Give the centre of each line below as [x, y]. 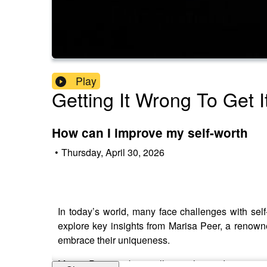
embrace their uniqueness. [114, 240]
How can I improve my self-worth [150, 133]
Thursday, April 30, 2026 [113, 152]
